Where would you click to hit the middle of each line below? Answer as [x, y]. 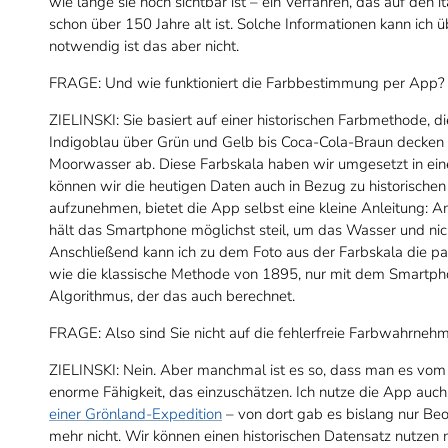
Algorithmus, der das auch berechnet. [172, 295]
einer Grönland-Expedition [135, 413]
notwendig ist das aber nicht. [144, 45]
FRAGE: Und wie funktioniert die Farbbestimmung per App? [247, 82]
